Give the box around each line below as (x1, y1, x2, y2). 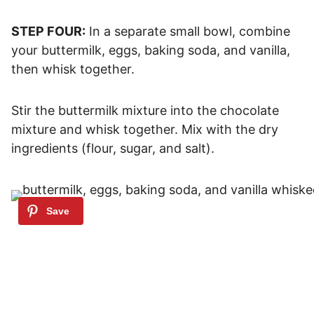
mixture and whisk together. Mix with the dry (11, 121, 278, 137)
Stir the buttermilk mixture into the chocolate (11, 102, 279, 118)
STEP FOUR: (11, 23, 86, 39)
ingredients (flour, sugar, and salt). (11, 140, 214, 156)
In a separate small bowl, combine (86, 23, 290, 39)
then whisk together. (11, 61, 135, 76)
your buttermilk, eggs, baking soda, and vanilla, (11, 42, 290, 57)
